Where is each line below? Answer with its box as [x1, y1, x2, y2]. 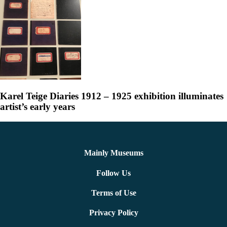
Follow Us [96, 168, 131, 177]
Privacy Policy [89, 208, 138, 217]
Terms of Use [91, 188, 136, 197]
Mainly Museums [84, 148, 143, 158]
